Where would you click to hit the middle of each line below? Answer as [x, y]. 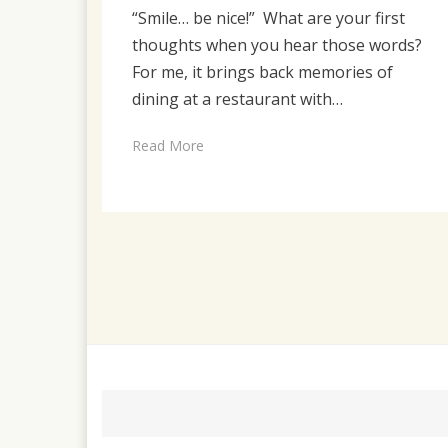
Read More [168, 145]
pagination [165, 294]
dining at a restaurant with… [237, 98]
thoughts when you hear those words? [277, 44]
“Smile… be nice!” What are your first [268, 17]
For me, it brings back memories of [262, 71]
